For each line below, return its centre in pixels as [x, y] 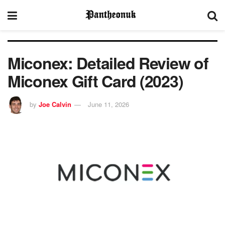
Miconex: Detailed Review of [108, 63]
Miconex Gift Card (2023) [95, 81]
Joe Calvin [55, 104]
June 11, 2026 [108, 104]
